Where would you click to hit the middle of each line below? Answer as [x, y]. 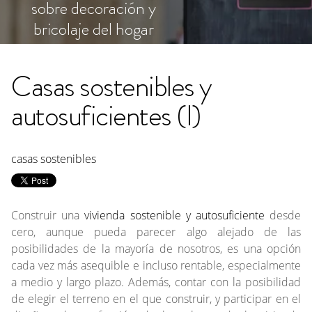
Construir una [48, 215]
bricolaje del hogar [93, 29]
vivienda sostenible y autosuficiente [174, 215]
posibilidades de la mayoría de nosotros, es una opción [156, 249]
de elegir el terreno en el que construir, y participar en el [156, 299]
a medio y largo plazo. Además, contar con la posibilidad [156, 282]
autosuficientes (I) [106, 116]
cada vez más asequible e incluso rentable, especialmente [156, 265]
